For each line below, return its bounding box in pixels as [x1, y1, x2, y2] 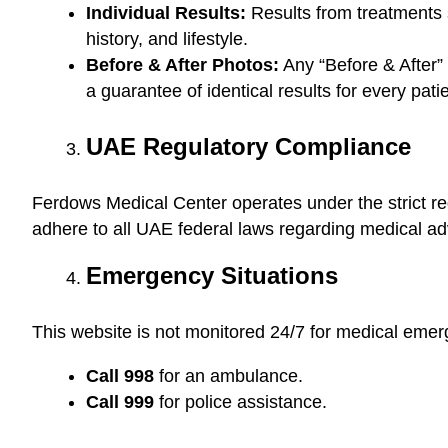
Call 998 [86, 366, 154, 386]
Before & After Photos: [86, 55, 279, 75]
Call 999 [86, 392, 154, 412]
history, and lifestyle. [86, 29, 248, 49]
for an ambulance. [154, 366, 303, 386]
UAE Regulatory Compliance [86, 133, 411, 160]
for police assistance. [154, 392, 327, 412]
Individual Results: [86, 3, 246, 23]
